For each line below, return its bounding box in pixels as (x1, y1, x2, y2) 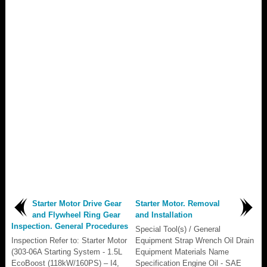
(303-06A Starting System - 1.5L (11, 247, 122, 256)
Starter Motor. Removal (135, 198, 220, 208)
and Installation (135, 210, 193, 219)
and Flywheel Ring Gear (32, 210, 120, 219)
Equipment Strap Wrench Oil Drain (135, 235, 254, 245)
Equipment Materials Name (135, 247, 229, 256)
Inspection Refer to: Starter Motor (11, 235, 127, 245)
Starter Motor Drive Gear (32, 198, 122, 208)
